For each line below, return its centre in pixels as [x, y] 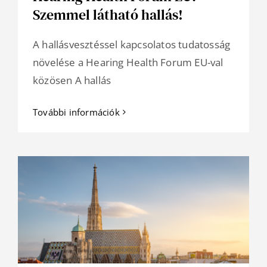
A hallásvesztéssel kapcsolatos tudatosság [132, 45]
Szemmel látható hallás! [108, 15]
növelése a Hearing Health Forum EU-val [128, 63]
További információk [76, 112]
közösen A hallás [72, 80]
